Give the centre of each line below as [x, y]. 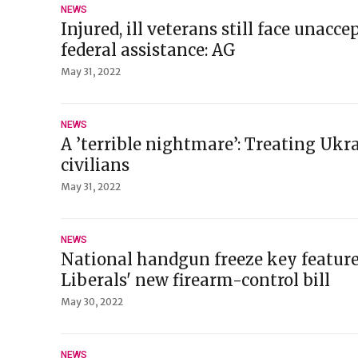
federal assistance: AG [148, 50]
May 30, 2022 [92, 302]
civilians [95, 165]
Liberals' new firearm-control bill [195, 280]
